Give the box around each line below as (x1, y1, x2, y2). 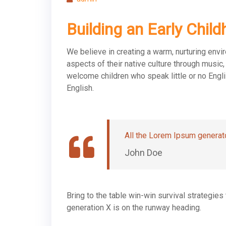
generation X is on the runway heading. (67, 202, 201, 212)
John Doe (125, 147, 162, 158)
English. (67, 83, 94, 93)
